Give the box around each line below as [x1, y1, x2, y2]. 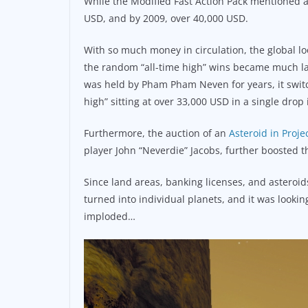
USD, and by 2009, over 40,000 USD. [84, 11, 248, 25]
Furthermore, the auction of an [84, 126, 226, 140]
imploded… [84, 209, 135, 223]
